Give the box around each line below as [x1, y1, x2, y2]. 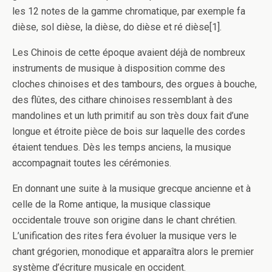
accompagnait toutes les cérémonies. [12, 157, 171, 169]
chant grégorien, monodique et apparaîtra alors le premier [12, 246, 254, 258]
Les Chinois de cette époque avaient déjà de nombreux [12, 47, 245, 59]
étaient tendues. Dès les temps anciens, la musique [12, 141, 231, 154]
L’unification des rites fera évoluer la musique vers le [12, 230, 237, 242]
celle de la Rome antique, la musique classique [12, 199, 211, 211]
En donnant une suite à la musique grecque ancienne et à [12, 183, 251, 195]
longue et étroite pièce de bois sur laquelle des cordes [12, 126, 245, 138]
